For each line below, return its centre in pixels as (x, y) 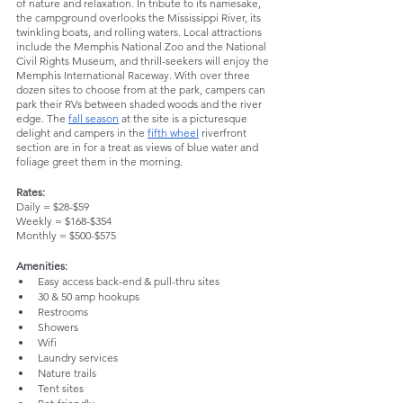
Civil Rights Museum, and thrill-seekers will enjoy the (144, 60)
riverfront (224, 132)
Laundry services (78, 357)
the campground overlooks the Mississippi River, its (140, 17)
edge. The (42, 118)
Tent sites (61, 388)
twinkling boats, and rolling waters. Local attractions (140, 31)
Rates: (31, 192)
